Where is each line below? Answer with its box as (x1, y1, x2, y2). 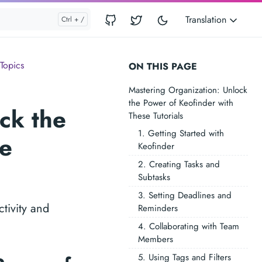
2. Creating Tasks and (138, 158, 220, 171)
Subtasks (138, 171, 170, 184)
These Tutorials (129, 109, 183, 122)
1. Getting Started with (138, 127, 224, 140)
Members (138, 233, 173, 246)
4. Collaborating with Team (138, 220, 239, 233)
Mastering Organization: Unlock (129, 84, 247, 96)
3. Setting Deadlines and (138, 189, 232, 202)
